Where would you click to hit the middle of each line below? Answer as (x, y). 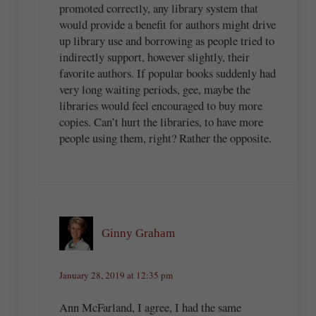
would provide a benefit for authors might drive (167, 24)
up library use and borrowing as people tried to (166, 40)
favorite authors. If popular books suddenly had (167, 73)
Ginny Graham (138, 233)
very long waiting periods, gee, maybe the (154, 89)
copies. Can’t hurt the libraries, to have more (161, 121)
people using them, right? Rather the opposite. (165, 138)
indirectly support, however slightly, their (154, 56)
